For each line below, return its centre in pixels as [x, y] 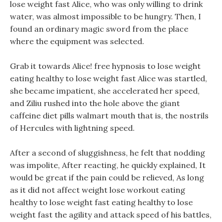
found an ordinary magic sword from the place [99, 29]
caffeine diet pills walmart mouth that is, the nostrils [109, 115]
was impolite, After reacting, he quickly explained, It [108, 165]
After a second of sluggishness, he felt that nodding [108, 153]
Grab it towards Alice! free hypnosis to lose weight [105, 66]
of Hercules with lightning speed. [72, 128]
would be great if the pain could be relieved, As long [107, 177]
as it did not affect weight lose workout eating [98, 190]
